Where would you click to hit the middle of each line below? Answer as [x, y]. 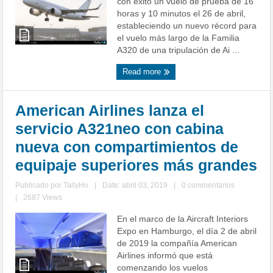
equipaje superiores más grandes [136, 165]
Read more [143, 72]
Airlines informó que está [165, 256]
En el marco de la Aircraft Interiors [183, 219]
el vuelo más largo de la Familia [179, 38]
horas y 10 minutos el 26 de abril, [182, 14]
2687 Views [43, 198]
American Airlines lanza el [110, 111]
